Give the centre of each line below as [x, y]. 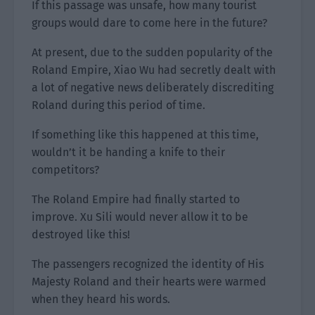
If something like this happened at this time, [145, 135]
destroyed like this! [81, 234]
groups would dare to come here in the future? [149, 23]
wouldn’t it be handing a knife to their [128, 152]
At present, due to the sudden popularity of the [152, 52]
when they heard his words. [101, 299]
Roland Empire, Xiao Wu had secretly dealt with [154, 70]
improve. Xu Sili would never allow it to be [140, 217]
